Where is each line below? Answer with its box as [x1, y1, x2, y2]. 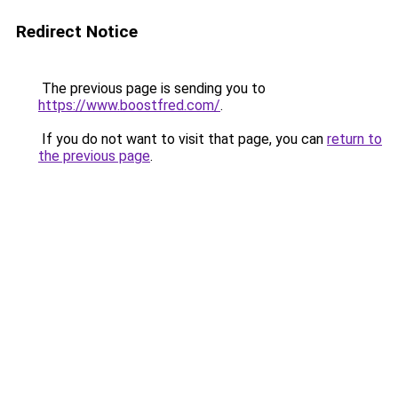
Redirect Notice [16, 21, 138, 42]
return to [327, 131, 382, 147]
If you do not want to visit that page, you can [38, 131, 327, 147]
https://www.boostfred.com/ [38, 97, 220, 114]
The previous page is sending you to [38, 80, 266, 97]
